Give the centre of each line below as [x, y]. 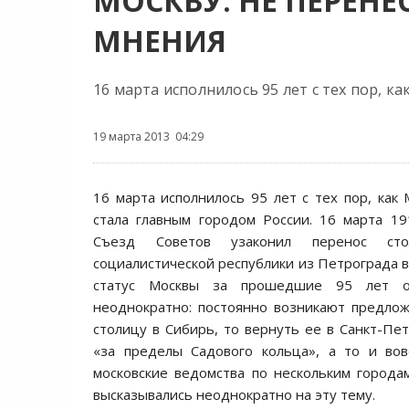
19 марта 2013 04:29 [148, 136]
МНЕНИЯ [160, 41]
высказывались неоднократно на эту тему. [234, 394]
